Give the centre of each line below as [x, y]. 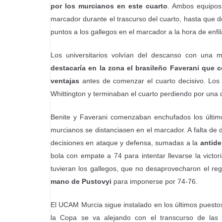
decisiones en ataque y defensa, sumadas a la [125, 143]
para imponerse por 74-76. [155, 181]
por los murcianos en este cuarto [109, 6]
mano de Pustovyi [81, 181]
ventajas [65, 81]
